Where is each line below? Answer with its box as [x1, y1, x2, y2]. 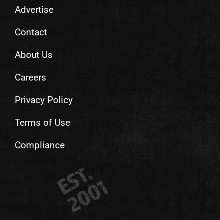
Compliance [14, 139, 65, 151]
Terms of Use [14, 117, 70, 128]
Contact [14, 27, 47, 38]
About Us [14, 49, 53, 60]
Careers [14, 72, 46, 83]
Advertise [14, 4, 54, 15]
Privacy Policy [14, 94, 73, 106]
